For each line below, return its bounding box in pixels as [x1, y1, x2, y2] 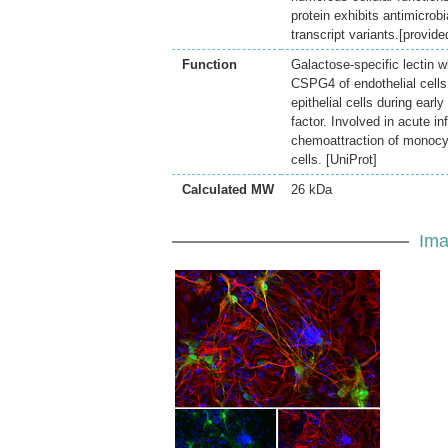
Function [182, 57, 237, 73]
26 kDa [291, 182, 332, 198]
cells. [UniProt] [291, 152, 377, 168]
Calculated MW [182, 182, 274, 198]
